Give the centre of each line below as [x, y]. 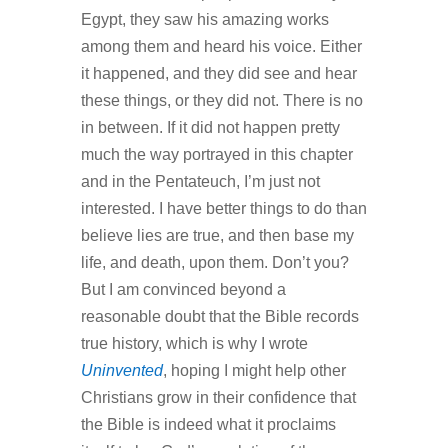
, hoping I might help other [254, 371]
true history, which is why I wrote [194, 344]
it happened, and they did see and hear [218, 74]
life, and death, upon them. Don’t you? [214, 263]
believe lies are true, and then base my [217, 236]
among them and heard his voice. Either [221, 47]
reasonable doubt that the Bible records [219, 317]
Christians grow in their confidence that [218, 398]
